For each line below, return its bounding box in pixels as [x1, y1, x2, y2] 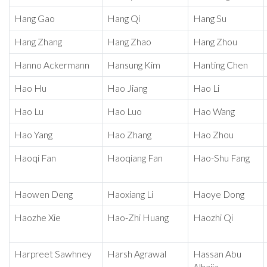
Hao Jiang [107, 83, 147, 94]
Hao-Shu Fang [193, 153, 250, 164]
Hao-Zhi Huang [107, 212, 169, 223]
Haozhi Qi [193, 212, 233, 223]
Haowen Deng [14, 189, 73, 200]
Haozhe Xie [14, 212, 61, 223]
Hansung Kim [107, 60, 160, 71]
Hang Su [193, 13, 226, 24]
